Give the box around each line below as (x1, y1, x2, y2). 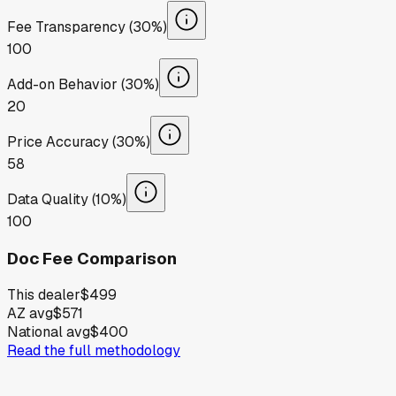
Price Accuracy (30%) (7, 132, 150, 151)
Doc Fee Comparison (7, 247, 177, 270)
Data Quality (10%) (7, 189, 126, 209)
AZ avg (7, 304, 53, 324)
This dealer (7, 286, 80, 305)
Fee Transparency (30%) (7, 17, 167, 36)
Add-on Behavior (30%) (7, 74, 159, 94)
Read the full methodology (7, 341, 180, 361)
